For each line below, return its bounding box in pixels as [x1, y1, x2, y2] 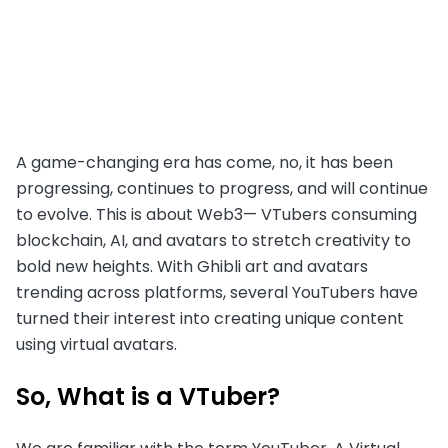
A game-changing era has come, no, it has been [16, 151, 393, 175]
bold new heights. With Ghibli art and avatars [16, 255, 368, 279]
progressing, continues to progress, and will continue [16, 177, 428, 201]
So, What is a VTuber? [16, 380, 280, 414]
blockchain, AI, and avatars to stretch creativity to [16, 229, 411, 253]
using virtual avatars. [16, 333, 185, 357]
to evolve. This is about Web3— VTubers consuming [16, 203, 417, 227]
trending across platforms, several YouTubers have [16, 281, 418, 305]
